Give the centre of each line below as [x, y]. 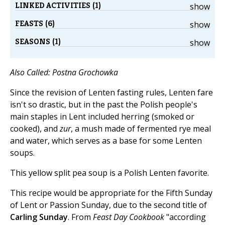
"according [185, 217]
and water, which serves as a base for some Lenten [106, 141]
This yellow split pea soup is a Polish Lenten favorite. [109, 173]
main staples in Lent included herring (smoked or [102, 117]
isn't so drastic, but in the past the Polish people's [104, 105]
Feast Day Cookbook [129, 217]
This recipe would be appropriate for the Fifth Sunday [111, 193]
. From [80, 217]
